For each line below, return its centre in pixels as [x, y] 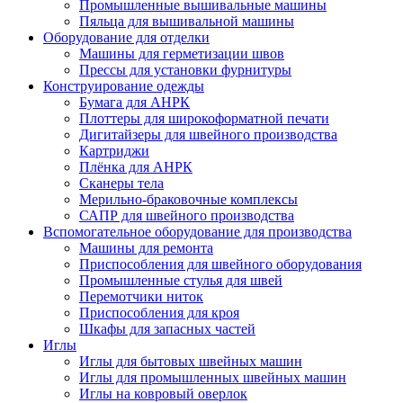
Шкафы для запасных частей [167, 329]
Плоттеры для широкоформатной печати [204, 118]
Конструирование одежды [124, 86]
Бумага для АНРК [134, 102]
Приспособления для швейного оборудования [220, 264]
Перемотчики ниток [141, 296]
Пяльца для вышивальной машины [187, 21]
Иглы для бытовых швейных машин [191, 361]
